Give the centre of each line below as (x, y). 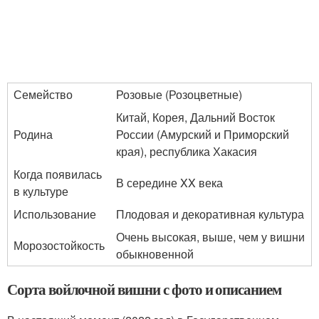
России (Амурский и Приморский (203, 134)
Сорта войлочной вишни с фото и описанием (144, 289)
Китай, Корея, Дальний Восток (195, 117)
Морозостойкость (59, 245)
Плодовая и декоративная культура (210, 214)
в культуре (41, 191)
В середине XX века (169, 183)
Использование (55, 214)
